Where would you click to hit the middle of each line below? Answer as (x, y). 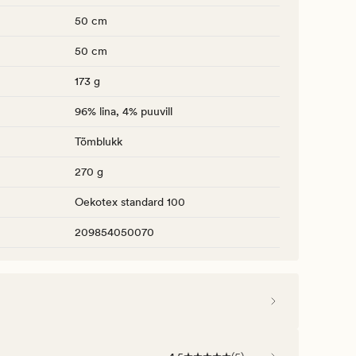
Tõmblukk (99, 142)
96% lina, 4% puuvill (124, 112)
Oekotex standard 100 (130, 202)
